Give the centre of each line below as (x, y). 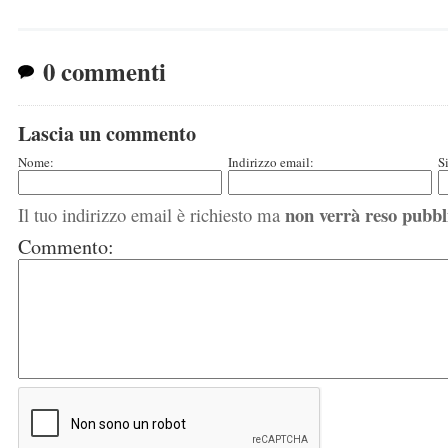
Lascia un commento (107, 133)
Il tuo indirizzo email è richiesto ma (151, 214)
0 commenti (104, 71)
